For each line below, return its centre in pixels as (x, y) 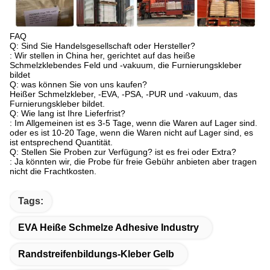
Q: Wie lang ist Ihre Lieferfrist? (67, 114)
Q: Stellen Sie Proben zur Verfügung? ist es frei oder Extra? (123, 152)
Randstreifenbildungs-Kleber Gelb (96, 254)
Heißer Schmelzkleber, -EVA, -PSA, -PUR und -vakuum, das (124, 94)
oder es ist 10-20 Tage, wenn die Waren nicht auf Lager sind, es (131, 133)
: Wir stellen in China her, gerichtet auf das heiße (102, 56)
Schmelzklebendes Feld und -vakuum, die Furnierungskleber (126, 65)
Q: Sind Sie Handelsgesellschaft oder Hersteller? (102, 46)
